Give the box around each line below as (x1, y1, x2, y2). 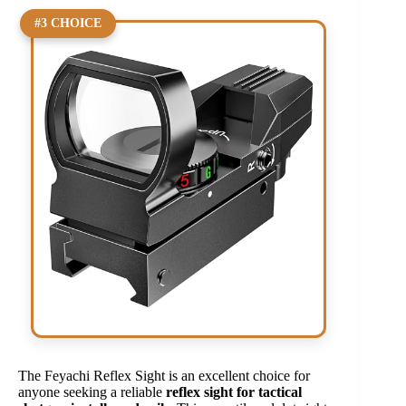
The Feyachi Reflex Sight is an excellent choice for (18, 368, 310, 384)
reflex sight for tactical (166, 384, 302, 401)
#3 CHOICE (34, 15, 102, 30)
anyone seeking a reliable (18, 384, 166, 401)
